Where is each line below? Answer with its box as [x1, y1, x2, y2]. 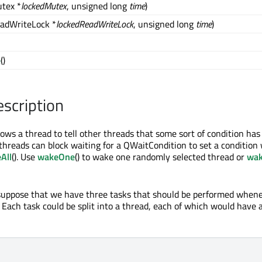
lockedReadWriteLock [56, 17, 133, 32]
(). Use [12, 150, 37, 164]
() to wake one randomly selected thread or [75, 150, 247, 164]
